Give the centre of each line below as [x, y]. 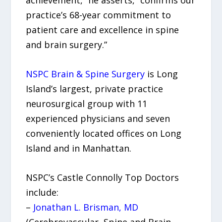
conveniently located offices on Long [104, 134]
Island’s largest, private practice [95, 89]
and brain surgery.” [67, 45]
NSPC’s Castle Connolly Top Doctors [103, 177]
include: [42, 192]
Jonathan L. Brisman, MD [86, 207]
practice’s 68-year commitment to [99, 15]
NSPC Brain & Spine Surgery [85, 74]
